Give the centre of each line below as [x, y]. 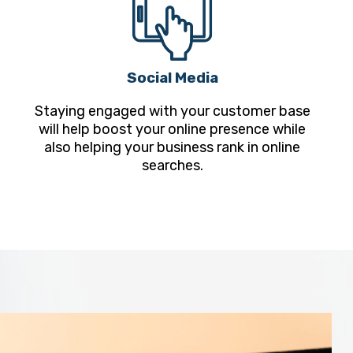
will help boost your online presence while [173, 130]
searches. [172, 166]
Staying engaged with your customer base [172, 111]
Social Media [172, 78]
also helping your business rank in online [173, 148]
